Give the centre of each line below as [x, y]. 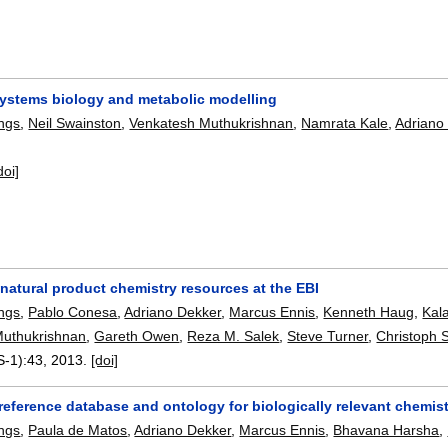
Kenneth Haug [369, 311]
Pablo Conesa [73, 311]
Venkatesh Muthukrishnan [211, 122]
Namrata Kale [345, 122]
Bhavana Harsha [386, 430]
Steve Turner [328, 335]
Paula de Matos [78, 430]
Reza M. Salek [233, 335]
